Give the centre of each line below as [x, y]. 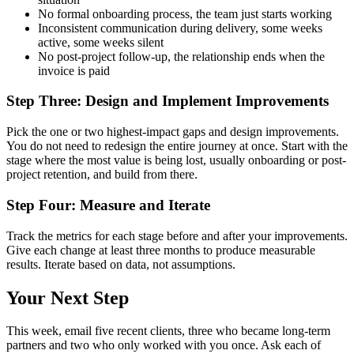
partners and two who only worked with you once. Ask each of [164, 345]
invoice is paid [74, 70]
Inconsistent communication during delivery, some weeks [180, 28]
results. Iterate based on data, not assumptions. [121, 264]
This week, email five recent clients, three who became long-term [168, 331]
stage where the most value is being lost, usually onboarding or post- [176, 160]
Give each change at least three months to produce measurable [161, 250]
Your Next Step [68, 298]
